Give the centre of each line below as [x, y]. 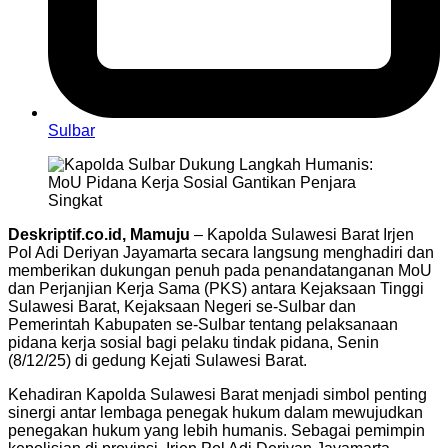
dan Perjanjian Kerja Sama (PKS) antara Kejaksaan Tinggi [216, 288]
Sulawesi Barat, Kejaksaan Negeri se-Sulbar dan [182, 306]
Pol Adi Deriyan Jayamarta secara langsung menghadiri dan [221, 252]
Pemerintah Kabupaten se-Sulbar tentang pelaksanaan [203, 324]
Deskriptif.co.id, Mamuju [99, 234]
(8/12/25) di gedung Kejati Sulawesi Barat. [157, 360]
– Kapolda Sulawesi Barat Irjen [302, 234]
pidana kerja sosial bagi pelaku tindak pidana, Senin [193, 342]
